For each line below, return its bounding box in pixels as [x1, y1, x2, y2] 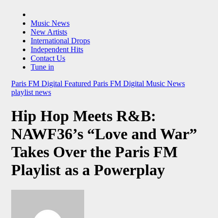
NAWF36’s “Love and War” [11, 125, 197, 143]
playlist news [11, 88, 51, 96]
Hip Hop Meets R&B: [11, 107, 156, 125]
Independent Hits [31, 45, 83, 54]
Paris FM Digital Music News [93, 79, 185, 88]
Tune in [31, 62, 54, 71]
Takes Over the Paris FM [11, 143, 178, 161]
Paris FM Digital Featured [11, 79, 93, 88]
